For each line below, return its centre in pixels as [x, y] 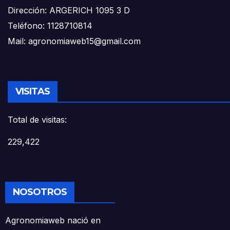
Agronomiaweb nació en [53, 220]
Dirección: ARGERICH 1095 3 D [69, 11]
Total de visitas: [37, 120]
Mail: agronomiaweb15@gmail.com [74, 41]
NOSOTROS [40, 192]
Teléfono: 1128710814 [50, 26]
